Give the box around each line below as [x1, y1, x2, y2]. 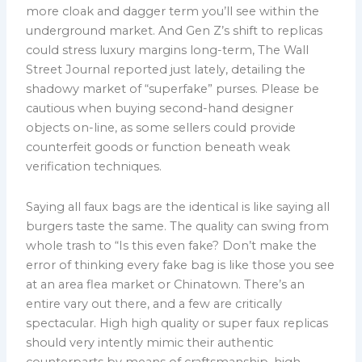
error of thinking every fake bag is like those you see [26, 257, 335, 272]
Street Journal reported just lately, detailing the [26, 62, 306, 78]
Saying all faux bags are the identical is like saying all [26, 199, 330, 214]
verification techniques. [26, 159, 162, 175]
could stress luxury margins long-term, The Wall [26, 43, 309, 58]
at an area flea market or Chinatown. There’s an [26, 276, 305, 292]
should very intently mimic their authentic [26, 335, 274, 350]
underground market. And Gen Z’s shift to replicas [26, 23, 323, 39]
